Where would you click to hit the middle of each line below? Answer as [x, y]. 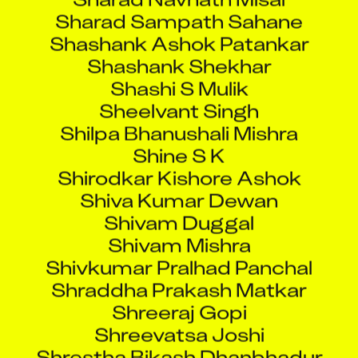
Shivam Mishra [179, 230]
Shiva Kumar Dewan [179, 185]
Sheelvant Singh [179, 96]
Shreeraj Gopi [179, 297]
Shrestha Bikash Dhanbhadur [179, 342]
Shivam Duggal [179, 208]
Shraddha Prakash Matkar [179, 275]
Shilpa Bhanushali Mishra [179, 118]
